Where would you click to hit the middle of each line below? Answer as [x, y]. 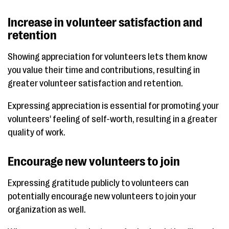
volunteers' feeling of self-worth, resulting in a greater [112, 119]
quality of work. [37, 133]
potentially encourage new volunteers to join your [102, 197]
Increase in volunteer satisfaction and [105, 23]
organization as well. [47, 210]
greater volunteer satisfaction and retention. [95, 84]
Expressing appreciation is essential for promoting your [113, 106]
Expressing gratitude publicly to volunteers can [98, 183]
